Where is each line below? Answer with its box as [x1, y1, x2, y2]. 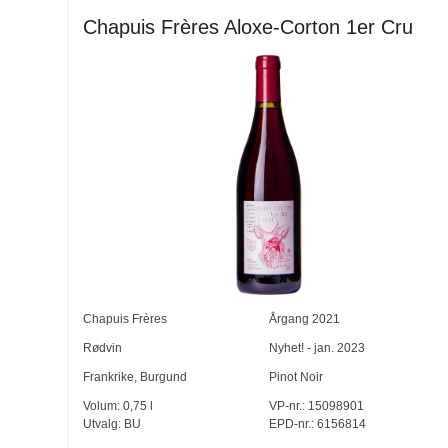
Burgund [140, 370, 188, 385]
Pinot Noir [268, 370, 323, 385]
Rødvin [83, 341, 123, 356]
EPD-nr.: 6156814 [268, 417, 366, 432]
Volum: [83, 399, 124, 414]
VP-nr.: [268, 399, 305, 414]
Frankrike [83, 370, 135, 385]
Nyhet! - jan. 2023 [268, 341, 365, 356]
